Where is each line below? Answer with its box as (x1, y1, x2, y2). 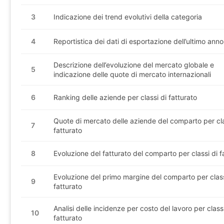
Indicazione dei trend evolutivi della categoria (53, 12, 202, 21)
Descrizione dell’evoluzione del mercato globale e (53, 60, 214, 69)
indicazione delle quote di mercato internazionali (53, 69, 211, 78)
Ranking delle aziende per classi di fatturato (53, 93, 197, 102)
